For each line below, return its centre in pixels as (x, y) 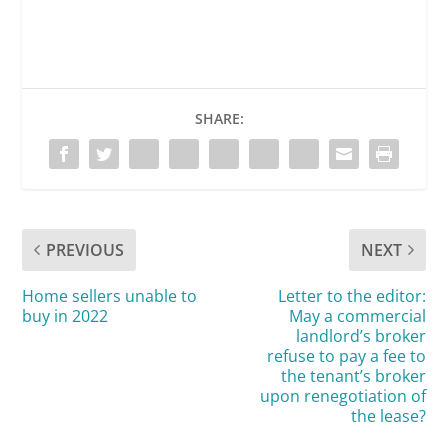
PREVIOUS (85, 249)
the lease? (388, 415)
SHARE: (219, 118)
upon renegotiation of (342, 395)
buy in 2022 (65, 315)
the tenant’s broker (353, 375)
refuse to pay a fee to (346, 355)
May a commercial (357, 315)
